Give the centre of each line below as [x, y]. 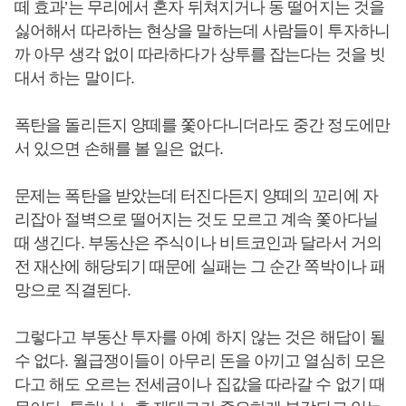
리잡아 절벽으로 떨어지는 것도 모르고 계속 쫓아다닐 [196, 220]
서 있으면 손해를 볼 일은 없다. [119, 149]
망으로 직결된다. [72, 290]
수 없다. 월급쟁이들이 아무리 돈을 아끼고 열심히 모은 [200, 361]
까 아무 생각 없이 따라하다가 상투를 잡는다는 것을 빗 [200, 55]
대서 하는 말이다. [74, 78]
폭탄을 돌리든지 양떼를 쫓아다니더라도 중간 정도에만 [202, 126]
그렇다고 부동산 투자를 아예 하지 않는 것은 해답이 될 [200, 338]
